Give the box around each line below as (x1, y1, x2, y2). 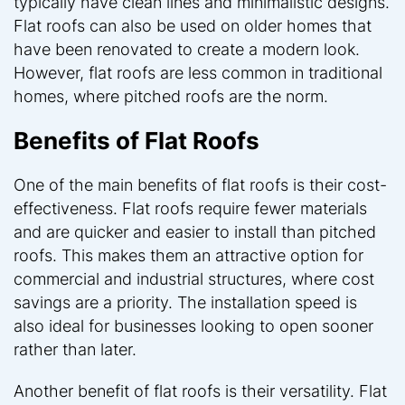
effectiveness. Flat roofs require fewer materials (14, 198, 367, 218)
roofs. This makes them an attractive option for (14, 245, 363, 265)
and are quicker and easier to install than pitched (14, 221, 376, 241)
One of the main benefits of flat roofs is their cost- (14, 174, 387, 194)
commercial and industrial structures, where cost (14, 268, 374, 288)
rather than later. (14, 339, 137, 359)
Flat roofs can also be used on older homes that (14, 15, 372, 35)
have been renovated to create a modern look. (14, 39, 360, 59)
